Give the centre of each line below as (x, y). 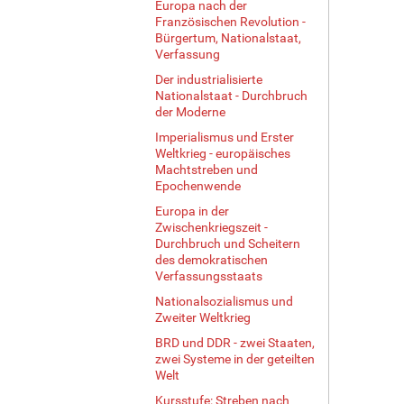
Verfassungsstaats (209, 275)
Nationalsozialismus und (224, 301)
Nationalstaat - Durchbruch (231, 95)
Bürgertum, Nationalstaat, (228, 37)
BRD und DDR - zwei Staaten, (235, 342)
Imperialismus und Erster (225, 137)
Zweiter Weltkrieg (203, 317)
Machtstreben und (207, 169)
